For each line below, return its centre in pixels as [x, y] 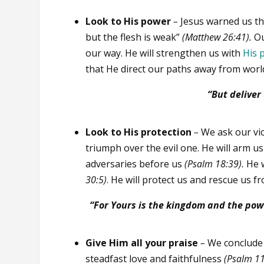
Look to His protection [139, 132]
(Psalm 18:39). [216, 164]
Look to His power [128, 22]
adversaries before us [135, 164]
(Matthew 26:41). [217, 37]
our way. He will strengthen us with [164, 53]
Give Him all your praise [142, 242]
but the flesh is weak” [134, 37]
